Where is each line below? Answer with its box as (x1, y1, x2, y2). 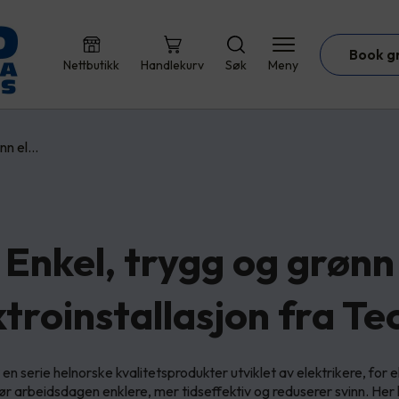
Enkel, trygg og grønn (4, 235, 395, 287)
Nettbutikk (63, 57, 119, 73)
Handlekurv (141, 57, 204, 73)
